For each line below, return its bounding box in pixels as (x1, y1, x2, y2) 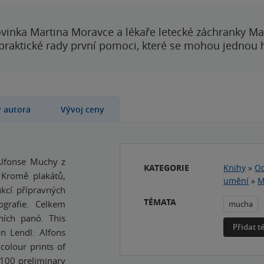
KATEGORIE (144, 162, 190, 173)
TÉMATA (144, 196, 177, 207)
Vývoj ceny (61, 104, 104, 115)
